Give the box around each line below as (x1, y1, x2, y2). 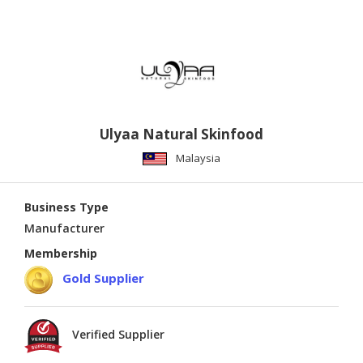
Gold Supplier (62, 269, 144, 286)
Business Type (24, 199, 109, 215)
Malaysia (176, 150, 220, 165)
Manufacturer (24, 220, 105, 236)
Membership (24, 245, 97, 261)
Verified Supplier (72, 327, 164, 343)
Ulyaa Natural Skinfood (100, 124, 263, 143)
